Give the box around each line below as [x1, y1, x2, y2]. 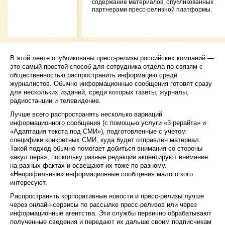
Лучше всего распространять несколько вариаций [10, 110, 162, 118]
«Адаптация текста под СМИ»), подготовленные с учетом [10, 127, 186, 135]
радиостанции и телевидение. [10, 96, 101, 104]
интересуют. [10, 178, 47, 186]
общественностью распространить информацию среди [10, 71, 177, 79]
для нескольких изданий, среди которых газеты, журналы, [10, 88, 189, 96]
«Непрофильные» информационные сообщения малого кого [10, 170, 193, 178]
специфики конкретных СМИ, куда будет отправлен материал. [10, 136, 201, 144]
